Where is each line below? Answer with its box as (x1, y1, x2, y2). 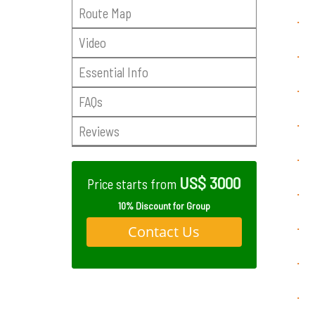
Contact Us (128, 221, 200, 241)
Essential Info (78, 63, 148, 80)
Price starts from (87, 176, 180, 193)
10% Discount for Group (117, 199, 210, 212)
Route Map (78, 4, 131, 21)
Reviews (78, 122, 120, 139)
